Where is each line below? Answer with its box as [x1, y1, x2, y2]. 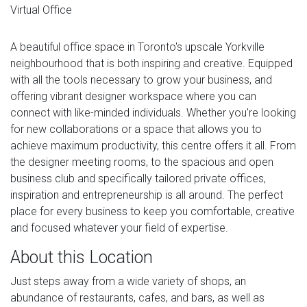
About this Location [10, 247, 153, 267]
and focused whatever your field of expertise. [10, 221, 228, 234]
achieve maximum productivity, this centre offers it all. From [10, 138, 296, 152]
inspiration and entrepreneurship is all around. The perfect [10, 188, 283, 201]
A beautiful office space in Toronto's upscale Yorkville [10, 40, 265, 53]
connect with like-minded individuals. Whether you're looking [10, 106, 296, 119]
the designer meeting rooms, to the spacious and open [10, 155, 273, 169]
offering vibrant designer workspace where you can [10, 89, 256, 103]
